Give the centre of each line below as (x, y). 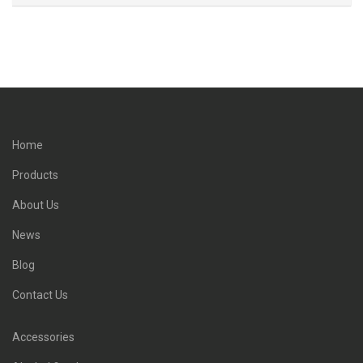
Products (35, 175)
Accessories (43, 337)
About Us (36, 205)
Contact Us (40, 295)
